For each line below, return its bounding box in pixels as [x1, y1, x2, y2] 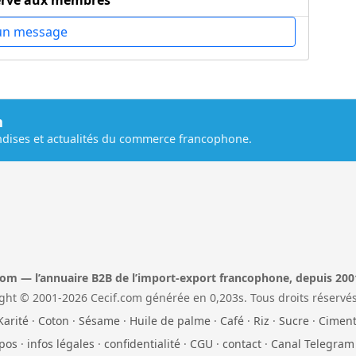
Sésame [78, 312, 120, 328]
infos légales [26, 335, 95, 351]
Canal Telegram [270, 335, 354, 351]
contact [222, 335, 261, 351]
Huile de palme [129, 312, 211, 328]
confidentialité [103, 335, 180, 351]
